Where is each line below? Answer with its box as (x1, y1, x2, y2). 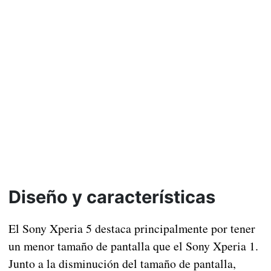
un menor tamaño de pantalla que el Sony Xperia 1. (8, 238, 258, 255)
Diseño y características (8, 186, 215, 208)
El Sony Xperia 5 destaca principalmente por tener (8, 220, 255, 237)
